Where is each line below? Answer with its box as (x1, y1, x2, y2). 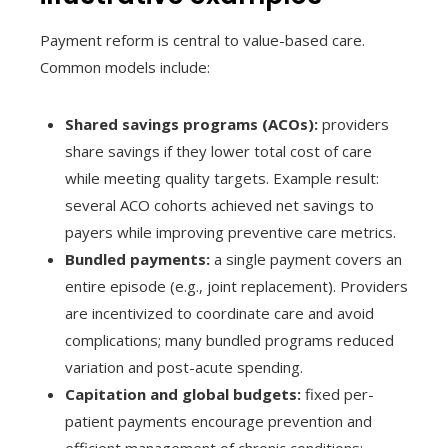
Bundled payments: (65, 248, 210, 269)
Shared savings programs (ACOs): (65, 113, 318, 134)
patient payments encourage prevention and (65, 410, 372, 431)
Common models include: (40, 56, 210, 77)
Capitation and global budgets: (65, 383, 301, 404)
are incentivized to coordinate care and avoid (65, 302, 374, 323)
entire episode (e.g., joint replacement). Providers (65, 275, 408, 296)
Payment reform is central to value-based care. (40, 29, 365, 50)
